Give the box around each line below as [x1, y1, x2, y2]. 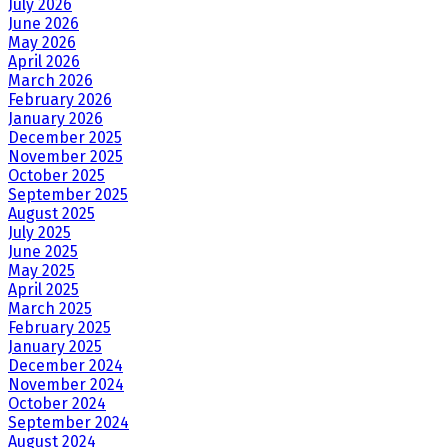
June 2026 [8, 14, 79, 34]
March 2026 [8, 71, 93, 91]
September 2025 [8, 185, 128, 205]
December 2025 [8, 128, 122, 148]
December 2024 [8, 356, 123, 376]
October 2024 [8, 394, 106, 414]
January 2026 [8, 109, 103, 129]
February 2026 [8, 90, 112, 110]
